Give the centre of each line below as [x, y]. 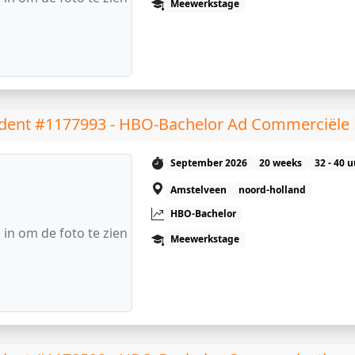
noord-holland [273, 190]
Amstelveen [198, 190]
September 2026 [208, 163]
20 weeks [281, 163]
